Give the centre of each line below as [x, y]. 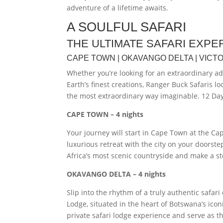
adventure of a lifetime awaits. [118, 8]
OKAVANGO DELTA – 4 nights [116, 174]
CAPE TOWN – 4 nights [105, 114]
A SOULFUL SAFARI [127, 27]
